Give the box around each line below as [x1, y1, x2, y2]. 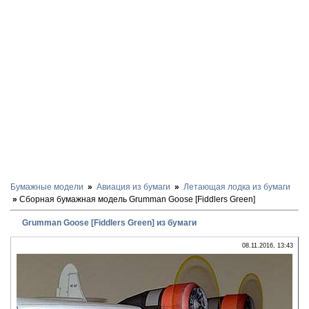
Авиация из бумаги [97, 182, 170, 192]
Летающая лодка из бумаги [183, 182, 290, 192]
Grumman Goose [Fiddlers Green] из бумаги [22, 217, 197, 228]
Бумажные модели [10, 182, 83, 192]
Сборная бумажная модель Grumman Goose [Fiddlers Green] [19, 195, 255, 204]
